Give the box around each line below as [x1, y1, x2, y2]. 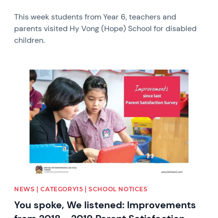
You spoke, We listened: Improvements [14, 199, 197, 211]
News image [14, 68, 57, 79]
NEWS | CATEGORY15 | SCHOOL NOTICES [14, 185, 148, 193]
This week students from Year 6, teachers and [14, 11, 177, 22]
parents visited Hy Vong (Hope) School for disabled [14, 23, 197, 34]
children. [14, 35, 45, 45]
